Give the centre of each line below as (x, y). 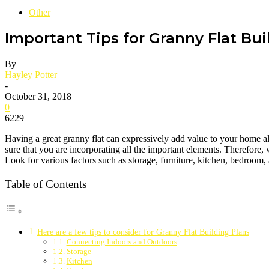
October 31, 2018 (38, 97)
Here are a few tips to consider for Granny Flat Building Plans (143, 231)
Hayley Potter (31, 75)
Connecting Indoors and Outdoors (122, 241)
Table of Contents (46, 184)
